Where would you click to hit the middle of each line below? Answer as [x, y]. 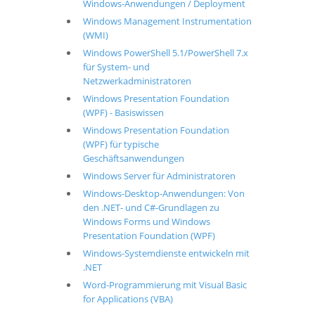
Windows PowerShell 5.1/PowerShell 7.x [165, 53]
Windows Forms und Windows [146, 221]
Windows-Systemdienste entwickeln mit [166, 253]
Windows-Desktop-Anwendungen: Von [163, 193]
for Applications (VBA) [128, 299]
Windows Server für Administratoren [159, 176]
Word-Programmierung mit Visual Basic [165, 285]
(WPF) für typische [121, 144]
